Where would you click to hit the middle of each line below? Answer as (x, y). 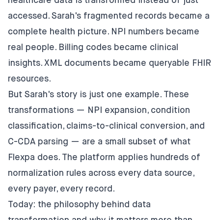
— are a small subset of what (129, 142)
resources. (29, 79)
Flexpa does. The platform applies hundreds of (104, 157)
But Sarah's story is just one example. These (98, 95)
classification (35, 126)
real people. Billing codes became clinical (93, 47)
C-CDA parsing (38, 142)
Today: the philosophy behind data (79, 205)
